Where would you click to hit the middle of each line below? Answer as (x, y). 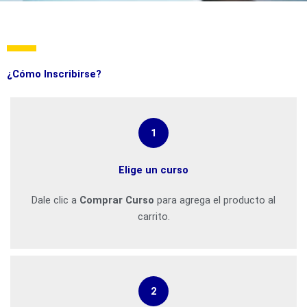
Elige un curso (153, 170)
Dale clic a (56, 200)
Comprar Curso (117, 200)
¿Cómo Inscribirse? (54, 74)
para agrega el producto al (215, 200)
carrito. (153, 216)
